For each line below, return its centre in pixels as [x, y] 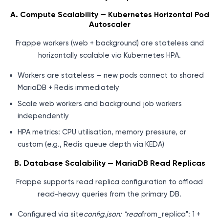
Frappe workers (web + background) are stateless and [109, 43]
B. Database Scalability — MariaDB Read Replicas [109, 163]
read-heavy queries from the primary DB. [109, 194]
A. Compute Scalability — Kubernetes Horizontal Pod [109, 15]
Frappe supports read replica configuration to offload [109, 182]
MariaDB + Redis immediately [68, 88]
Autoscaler [109, 24]
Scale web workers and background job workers [100, 104]
